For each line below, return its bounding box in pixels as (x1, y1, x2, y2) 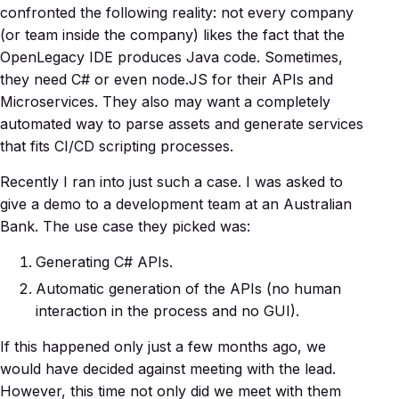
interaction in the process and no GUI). (36, 302, 299, 321)
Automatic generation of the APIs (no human (36, 280, 341, 298)
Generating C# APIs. (36, 253, 173, 272)
